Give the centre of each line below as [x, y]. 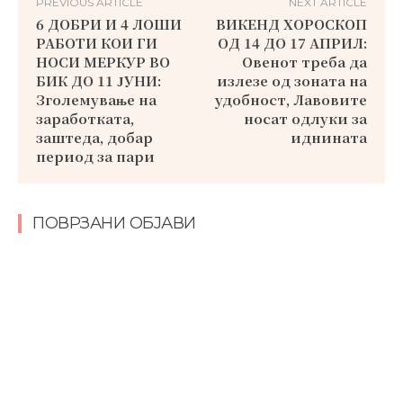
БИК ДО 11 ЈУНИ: [99, 80]
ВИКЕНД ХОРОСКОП [291, 23]
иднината [328, 137]
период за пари [95, 156]
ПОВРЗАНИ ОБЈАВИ [114, 223]
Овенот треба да [304, 61]
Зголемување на [96, 99]
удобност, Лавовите [291, 99]
